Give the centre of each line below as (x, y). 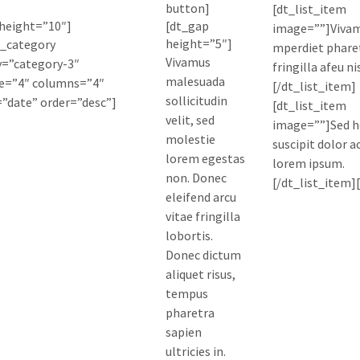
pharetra (190, 312)
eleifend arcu (200, 196)
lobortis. (189, 235)
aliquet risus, (200, 274)
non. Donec (196, 177)
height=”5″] (198, 43)
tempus (186, 293)
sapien (183, 331)
